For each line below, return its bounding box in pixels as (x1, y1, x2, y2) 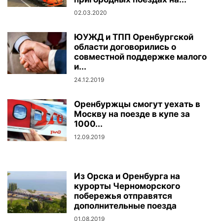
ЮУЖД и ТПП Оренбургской (74, 32, 193, 42)
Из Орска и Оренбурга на (74, 171, 180, 181)
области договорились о (74, 42, 176, 52)
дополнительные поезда (74, 201, 177, 211)
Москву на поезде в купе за (74, 109, 190, 119)
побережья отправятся (74, 191, 172, 201)
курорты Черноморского (74, 181, 180, 191)
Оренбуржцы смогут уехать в (74, 99, 200, 109)
